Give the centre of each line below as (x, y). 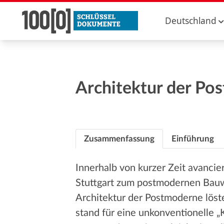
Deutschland (191, 21)
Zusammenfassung (119, 139)
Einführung (192, 139)
